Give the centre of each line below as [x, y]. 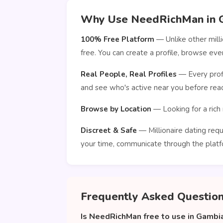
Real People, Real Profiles [129, 74]
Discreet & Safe [109, 130]
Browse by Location [116, 109]
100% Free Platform [117, 39]
